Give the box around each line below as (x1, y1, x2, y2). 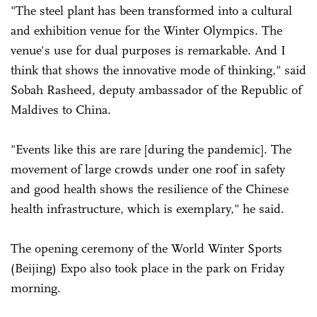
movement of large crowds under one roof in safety (11, 161, 285, 178)
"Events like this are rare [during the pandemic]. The (11, 142, 292, 158)
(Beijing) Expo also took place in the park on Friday (11, 260, 284, 277)
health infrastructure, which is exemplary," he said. (11, 201, 284, 217)
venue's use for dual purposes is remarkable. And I (11, 42, 286, 59)
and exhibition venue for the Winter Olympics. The (11, 23, 282, 39)
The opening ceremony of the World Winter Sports (11, 241, 282, 257)
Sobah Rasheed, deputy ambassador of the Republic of (11, 82, 302, 98)
